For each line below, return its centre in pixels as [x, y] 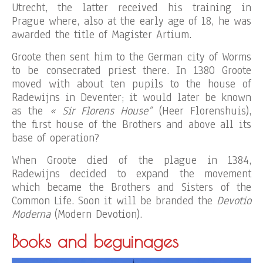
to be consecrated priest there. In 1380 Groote [131, 70]
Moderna [31, 214]
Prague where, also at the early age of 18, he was [131, 21]
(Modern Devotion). [96, 214]
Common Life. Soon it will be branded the [114, 201]
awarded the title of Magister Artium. [102, 35]
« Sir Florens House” [101, 111]
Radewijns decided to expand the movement [131, 174]
